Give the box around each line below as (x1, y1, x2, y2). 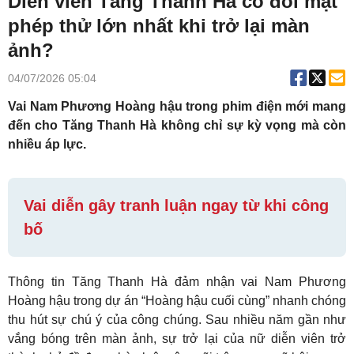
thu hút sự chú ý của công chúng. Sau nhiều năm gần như (8, 313, 346, 327)
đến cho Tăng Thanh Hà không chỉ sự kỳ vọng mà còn (8, 119, 346, 133)
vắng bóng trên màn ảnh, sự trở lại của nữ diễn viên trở (8, 332, 346, 346)
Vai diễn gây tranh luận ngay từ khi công (24, 197, 329, 215)
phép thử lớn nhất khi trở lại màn (8, 15, 310, 37)
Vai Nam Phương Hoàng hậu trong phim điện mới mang (8, 100, 346, 114)
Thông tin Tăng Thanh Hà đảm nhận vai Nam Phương (8, 275, 346, 289)
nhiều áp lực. (8, 137, 86, 152)
